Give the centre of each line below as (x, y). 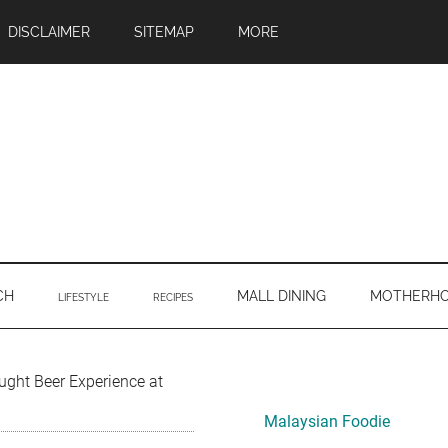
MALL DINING (281, 296)
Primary (278, 386)
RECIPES (173, 297)
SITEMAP (164, 32)
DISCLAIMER (49, 32)
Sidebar (278, 422)
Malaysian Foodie (327, 421)
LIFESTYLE (83, 297)
